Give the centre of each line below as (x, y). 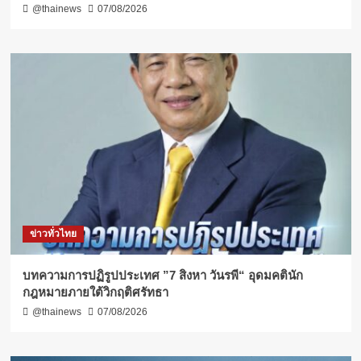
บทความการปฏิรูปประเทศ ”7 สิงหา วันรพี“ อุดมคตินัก (162, 276)
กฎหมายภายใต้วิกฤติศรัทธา (95, 293)
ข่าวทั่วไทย (53, 234)
